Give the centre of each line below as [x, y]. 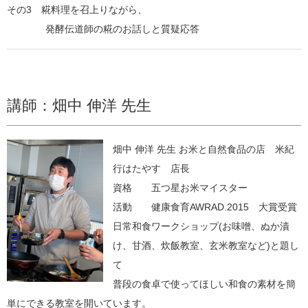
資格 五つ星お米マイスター [180, 187]
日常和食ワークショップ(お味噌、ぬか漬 [201, 226]
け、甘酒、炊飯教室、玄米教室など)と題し [206, 245]
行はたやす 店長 [156, 168]
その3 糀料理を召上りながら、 [77, 9]
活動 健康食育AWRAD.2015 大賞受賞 [205, 207]
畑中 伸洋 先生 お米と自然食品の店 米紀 [203, 149]
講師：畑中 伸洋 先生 [79, 105]
